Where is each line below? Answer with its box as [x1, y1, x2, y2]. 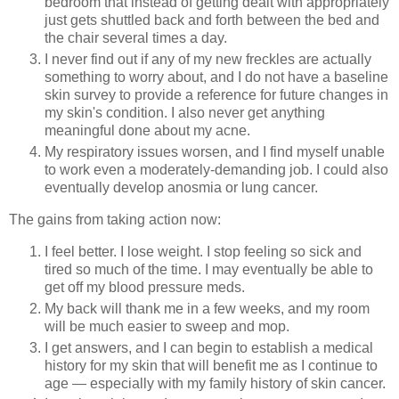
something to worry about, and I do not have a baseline [45, 69, 388, 85]
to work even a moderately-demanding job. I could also [45, 161, 388, 177]
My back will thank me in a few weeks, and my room [45, 300, 370, 316]
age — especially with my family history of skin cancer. [45, 375, 386, 391]
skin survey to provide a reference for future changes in [45, 86, 388, 102]
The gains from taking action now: [9, 211, 221, 227]
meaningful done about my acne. [45, 122, 250, 138]
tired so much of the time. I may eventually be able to [45, 261, 373, 277]
